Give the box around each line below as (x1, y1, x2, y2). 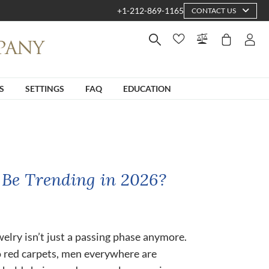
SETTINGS (25, 83, 64, 94)
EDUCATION (123, 83, 171, 94)
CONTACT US (192, 5, 236, 15)
